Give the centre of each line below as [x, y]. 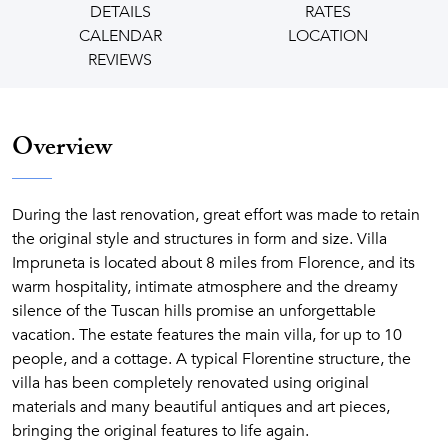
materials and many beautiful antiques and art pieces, [201, 407]
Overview [62, 150]
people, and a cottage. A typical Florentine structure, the [211, 359]
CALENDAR [120, 36]
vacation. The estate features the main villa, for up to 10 [207, 335]
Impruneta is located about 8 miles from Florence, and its [213, 263]
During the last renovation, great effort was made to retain [216, 215]
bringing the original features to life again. [160, 431]
